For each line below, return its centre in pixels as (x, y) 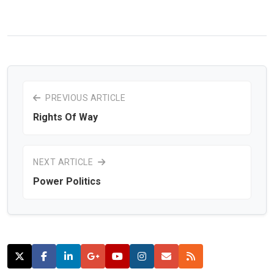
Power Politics (67, 181)
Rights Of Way (65, 117)
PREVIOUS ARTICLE (84, 98)
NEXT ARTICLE (64, 162)
